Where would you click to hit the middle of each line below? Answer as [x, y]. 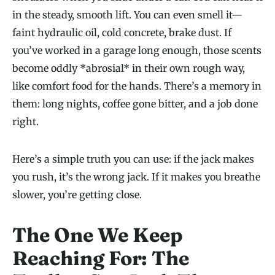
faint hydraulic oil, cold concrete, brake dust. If [122, 33]
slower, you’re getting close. [77, 195]
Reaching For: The [101, 258]
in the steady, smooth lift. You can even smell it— [127, 15]
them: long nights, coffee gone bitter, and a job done [135, 104]
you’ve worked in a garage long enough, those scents [137, 51]
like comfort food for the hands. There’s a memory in [137, 86]
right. [25, 122]
